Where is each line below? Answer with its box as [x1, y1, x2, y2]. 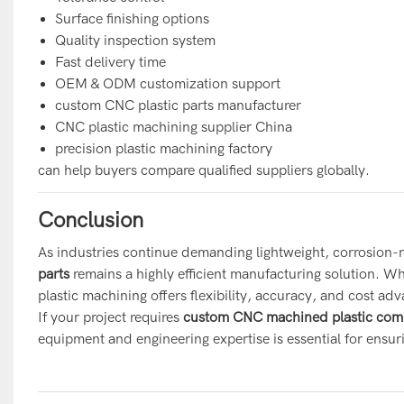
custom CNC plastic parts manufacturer [55, 96, 302, 114]
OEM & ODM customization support [55, 75, 281, 92]
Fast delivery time [55, 53, 167, 70]
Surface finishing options [55, 10, 210, 27]
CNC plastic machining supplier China [55, 118, 293, 135]
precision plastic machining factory [55, 140, 273, 157]
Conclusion [37, 207, 143, 233]
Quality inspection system [55, 32, 216, 49]
